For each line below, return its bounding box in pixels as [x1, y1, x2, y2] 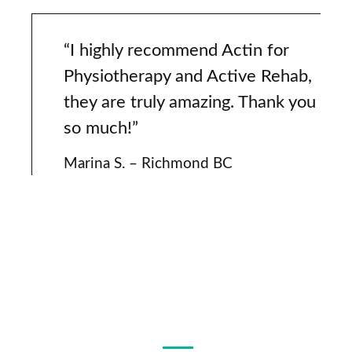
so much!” [64, 119, 138, 137]
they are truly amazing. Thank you [64, 93, 316, 112]
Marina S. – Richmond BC [64, 156, 233, 172]
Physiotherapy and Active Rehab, [64, 68, 312, 86]
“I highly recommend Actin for [64, 42, 289, 60]
